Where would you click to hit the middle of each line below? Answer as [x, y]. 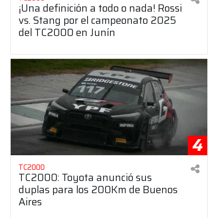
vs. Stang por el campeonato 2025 [97, 20]
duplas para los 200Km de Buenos [98, 190]
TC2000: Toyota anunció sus [85, 178]
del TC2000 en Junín [67, 32]
